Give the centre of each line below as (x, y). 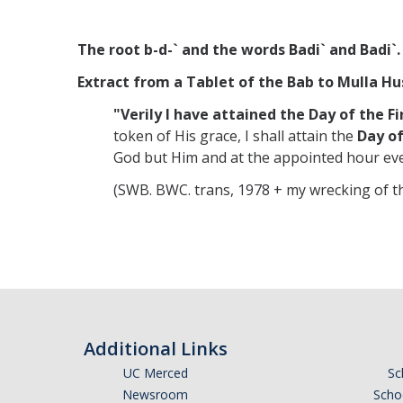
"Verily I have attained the (209, 114)
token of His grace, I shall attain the (235, 135)
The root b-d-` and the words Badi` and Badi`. (239, 49)
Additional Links (155, 348)
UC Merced (155, 372)
